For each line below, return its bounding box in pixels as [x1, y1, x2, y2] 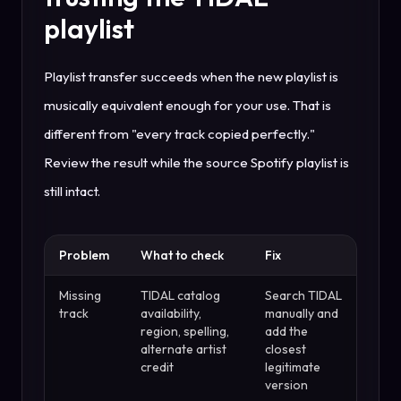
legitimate [265, 359, 320, 376]
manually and [265, 305, 338, 322]
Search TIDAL [265, 287, 342, 304]
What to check [141, 247, 224, 264]
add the [265, 323, 308, 340]
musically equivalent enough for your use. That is [44, 97, 331, 115]
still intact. [44, 183, 100, 200]
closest [265, 341, 306, 358]
